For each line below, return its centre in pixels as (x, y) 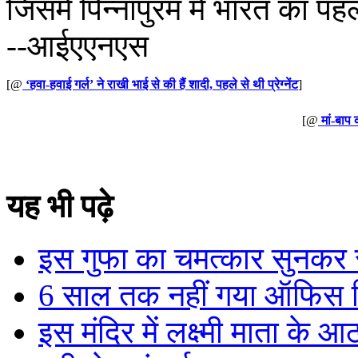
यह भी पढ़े (60, 207)
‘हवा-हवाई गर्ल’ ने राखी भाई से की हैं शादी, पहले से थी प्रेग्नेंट (162, 85)
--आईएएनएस (78, 46)
